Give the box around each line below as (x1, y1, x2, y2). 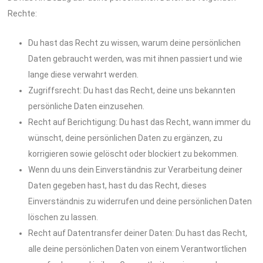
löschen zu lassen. (28, 212, 99, 222)
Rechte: (8, 9, 38, 19)
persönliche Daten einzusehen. (28, 101, 145, 111)
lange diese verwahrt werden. (28, 69, 139, 79)
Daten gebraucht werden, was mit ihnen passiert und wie (28, 53, 243, 63)
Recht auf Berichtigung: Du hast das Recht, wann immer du (28, 117, 251, 127)
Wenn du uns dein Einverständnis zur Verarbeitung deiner (28, 164, 243, 174)
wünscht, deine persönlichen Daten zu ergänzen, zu (28, 133, 223, 143)
